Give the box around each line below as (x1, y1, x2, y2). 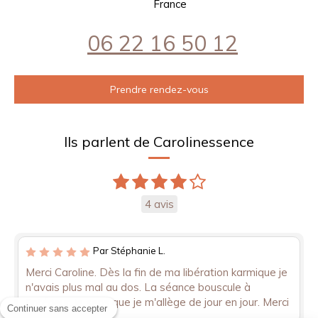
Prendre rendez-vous (109, 82, 209, 96)
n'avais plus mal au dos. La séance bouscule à (26, 280, 251, 294)
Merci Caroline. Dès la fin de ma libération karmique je (26, 265, 287, 279)
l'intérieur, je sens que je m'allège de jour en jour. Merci (26, 295, 289, 309)
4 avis (144, 197, 174, 211)
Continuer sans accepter (7, 303, 107, 314)
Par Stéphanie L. (93, 244, 165, 256)
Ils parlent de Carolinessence (64, 132, 254, 150)
